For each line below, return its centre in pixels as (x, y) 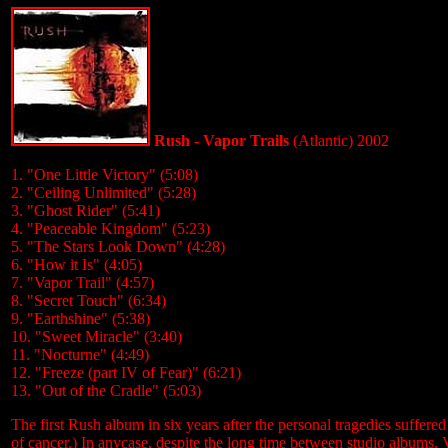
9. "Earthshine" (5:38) (80, 318)
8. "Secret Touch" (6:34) (88, 300)
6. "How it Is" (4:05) (76, 264)
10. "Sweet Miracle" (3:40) (96, 336)
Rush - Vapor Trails (219, 140)
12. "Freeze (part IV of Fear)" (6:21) (126, 372)
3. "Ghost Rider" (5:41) (85, 210)
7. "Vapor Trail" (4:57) (82, 282)
